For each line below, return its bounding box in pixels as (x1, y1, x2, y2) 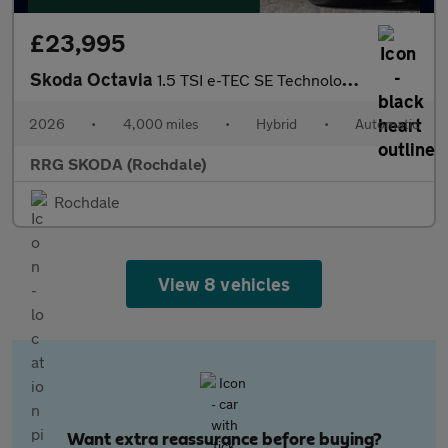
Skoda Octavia (30, 68, 157, 90)
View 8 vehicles (158, 273, 290, 295)
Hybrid (256, 115, 298, 132)
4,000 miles (122, 115, 199, 132)
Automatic (354, 115, 419, 132)
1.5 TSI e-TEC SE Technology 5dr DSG (157, 70, 342, 89)
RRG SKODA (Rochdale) (30, 154, 206, 173)
